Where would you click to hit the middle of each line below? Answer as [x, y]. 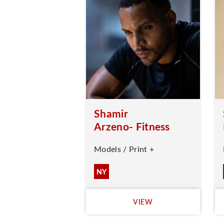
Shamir [111, 113]
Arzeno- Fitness [132, 126]
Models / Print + [124, 149]
